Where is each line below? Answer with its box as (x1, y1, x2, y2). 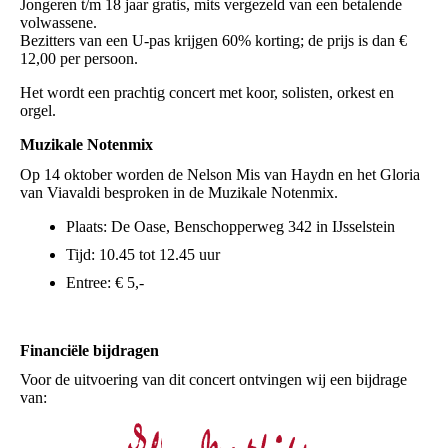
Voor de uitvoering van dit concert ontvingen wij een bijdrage (20, 370, 407, 388)
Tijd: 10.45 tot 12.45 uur (66, 245, 220, 263)
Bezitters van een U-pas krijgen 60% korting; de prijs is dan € (20, 32, 407, 50)
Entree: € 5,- (66, 273, 144, 291)
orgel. (20, 102, 56, 120)
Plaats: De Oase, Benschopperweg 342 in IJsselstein (66, 217, 395, 235)
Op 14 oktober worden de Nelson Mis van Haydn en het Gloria (20, 165, 420, 183)
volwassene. (20, 14, 97, 32)
